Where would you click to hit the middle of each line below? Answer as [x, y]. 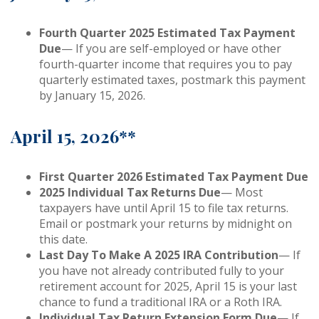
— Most [242, 192]
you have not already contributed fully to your [162, 271]
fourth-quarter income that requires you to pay [166, 64]
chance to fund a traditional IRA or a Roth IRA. [161, 302]
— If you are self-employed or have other [171, 48]
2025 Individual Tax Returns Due [130, 192]
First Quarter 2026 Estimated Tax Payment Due [174, 177]
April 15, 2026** [73, 136]
